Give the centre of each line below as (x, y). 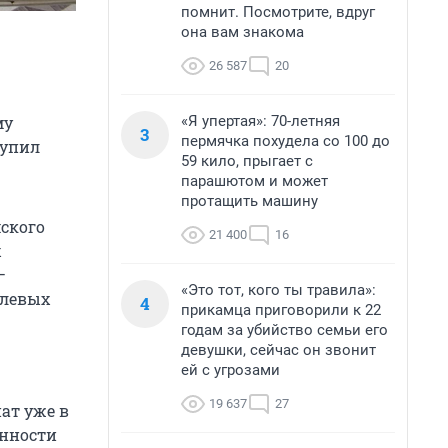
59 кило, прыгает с (247, 161)
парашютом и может (254, 181)
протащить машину (249, 201)
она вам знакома (242, 32)
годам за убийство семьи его (284, 330)
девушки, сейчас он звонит (278, 350)
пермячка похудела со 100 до (285, 141)
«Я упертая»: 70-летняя (260, 121)
